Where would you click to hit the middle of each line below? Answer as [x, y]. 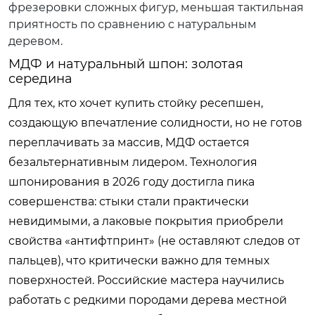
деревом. [36, 41]
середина [40, 78]
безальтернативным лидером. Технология [133, 162]
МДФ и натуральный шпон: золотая [126, 64]
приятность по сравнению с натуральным [133, 24]
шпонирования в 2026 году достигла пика [131, 181]
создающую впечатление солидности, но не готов [155, 122]
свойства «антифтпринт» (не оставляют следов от [154, 240]
